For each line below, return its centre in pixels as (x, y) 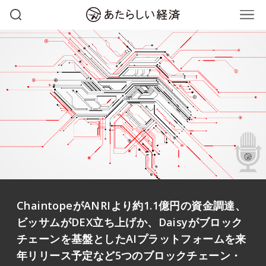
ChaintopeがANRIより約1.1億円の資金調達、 (132, 205)
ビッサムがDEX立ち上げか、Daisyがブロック (130, 222)
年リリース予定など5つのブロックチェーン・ (129, 255)
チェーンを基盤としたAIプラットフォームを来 (132, 239)
